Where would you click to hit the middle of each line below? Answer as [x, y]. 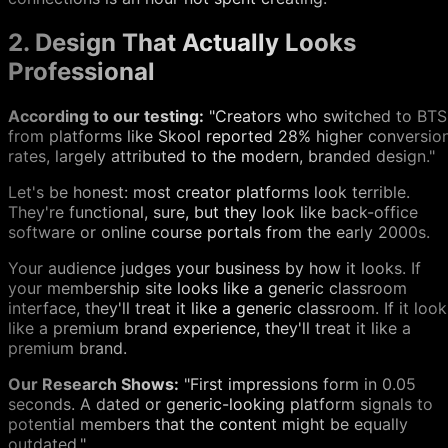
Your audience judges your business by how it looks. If [214, 268]
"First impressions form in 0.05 [297, 384]
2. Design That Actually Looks [182, 43]
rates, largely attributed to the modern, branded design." [221, 156]
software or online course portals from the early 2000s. [219, 232]
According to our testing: [106, 116]
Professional [81, 72]
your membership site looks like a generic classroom [207, 288]
